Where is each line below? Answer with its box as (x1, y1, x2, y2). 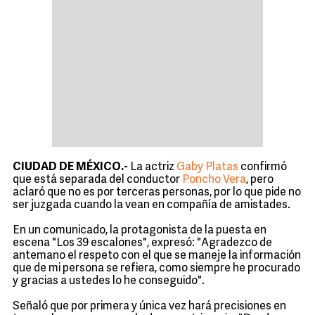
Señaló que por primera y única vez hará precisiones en (13, 301, 286, 312)
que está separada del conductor (13, 174, 182, 186)
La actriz (130, 162, 176, 173)
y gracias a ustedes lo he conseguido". (13, 276, 205, 287)
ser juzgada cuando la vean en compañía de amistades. (13, 200, 290, 211)
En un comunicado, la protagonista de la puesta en (13, 225, 266, 236)
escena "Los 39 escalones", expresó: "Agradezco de (13, 238, 272, 249)
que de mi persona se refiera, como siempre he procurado (13, 263, 300, 274)
